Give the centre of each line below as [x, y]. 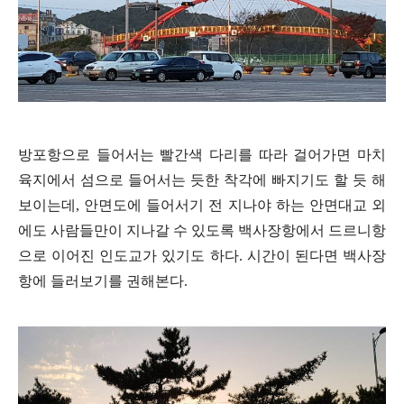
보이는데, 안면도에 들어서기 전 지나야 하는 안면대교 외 [202, 206]
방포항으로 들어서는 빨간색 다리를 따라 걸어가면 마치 [202, 155]
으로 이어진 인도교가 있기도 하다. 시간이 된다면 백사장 [202, 256]
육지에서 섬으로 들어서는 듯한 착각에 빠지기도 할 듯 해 [202, 180]
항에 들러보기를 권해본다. [103, 281]
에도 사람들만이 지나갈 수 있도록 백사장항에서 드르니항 [202, 231]
